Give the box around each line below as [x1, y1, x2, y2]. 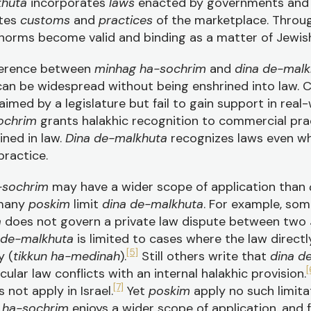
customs [20, 12, 74, 28]
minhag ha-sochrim [94, 60, 210, 77]
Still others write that [138, 248, 270, 264]
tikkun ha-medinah [13, 248, 120, 264]
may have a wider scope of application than [49, 178, 309, 195]
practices [99, 12, 156, 28]
